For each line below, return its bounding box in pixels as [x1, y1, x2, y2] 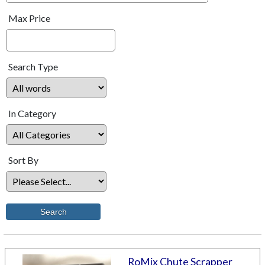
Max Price [8, 12, 50, 24]
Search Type [8, 60, 58, 72]
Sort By [8, 154, 38, 166]
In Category [8, 107, 56, 119]
